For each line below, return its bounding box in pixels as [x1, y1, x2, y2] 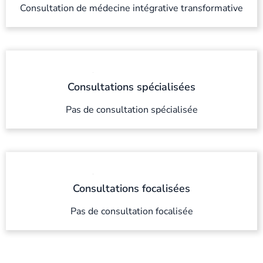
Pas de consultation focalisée [70, 204, 193, 218]
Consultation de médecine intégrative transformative [20, 1, 243, 15]
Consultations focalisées [73, 181, 190, 195]
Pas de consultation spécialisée [65, 103, 198, 116]
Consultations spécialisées [68, 79, 195, 94]
